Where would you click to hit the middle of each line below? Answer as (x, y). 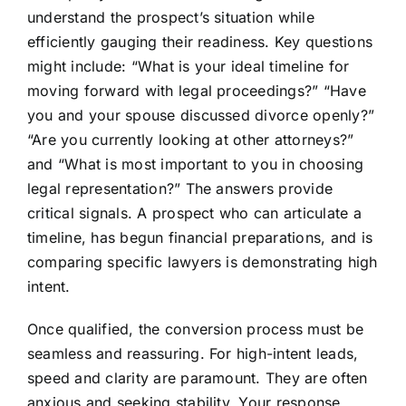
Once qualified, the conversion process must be (195, 329)
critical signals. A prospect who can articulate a (194, 213)
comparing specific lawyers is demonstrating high (202, 262)
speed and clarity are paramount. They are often (197, 378)
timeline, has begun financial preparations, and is (199, 238)
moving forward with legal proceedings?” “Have (196, 91)
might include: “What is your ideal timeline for (188, 67)
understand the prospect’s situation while (170, 18)
